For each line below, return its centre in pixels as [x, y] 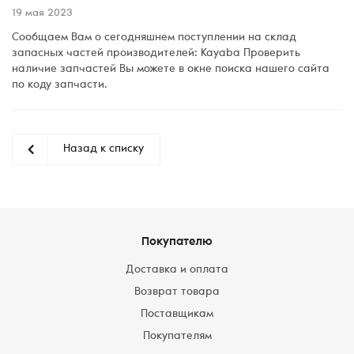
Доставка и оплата [177, 270]
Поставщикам [177, 314]
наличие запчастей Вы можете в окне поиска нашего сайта [171, 70]
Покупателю [177, 242]
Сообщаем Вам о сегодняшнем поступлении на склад [154, 38]
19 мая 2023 [42, 14]
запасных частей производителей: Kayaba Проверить [156, 54]
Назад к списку [104, 149]
